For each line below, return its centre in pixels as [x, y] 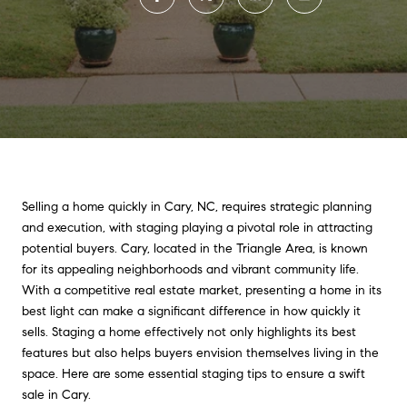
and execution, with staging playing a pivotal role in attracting [197, 228]
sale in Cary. [56, 395]
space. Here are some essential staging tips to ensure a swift [194, 374]
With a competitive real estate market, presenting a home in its [202, 290]
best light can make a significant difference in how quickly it [191, 311]
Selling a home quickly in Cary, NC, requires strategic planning [197, 207]
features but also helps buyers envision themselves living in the [200, 353]
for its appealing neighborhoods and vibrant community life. [190, 269]
